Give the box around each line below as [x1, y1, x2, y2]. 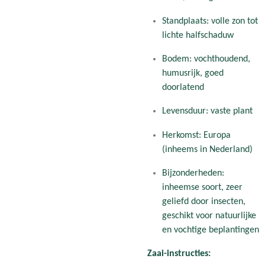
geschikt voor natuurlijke [161, 211, 256, 221]
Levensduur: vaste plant [161, 106, 253, 117]
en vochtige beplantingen [161, 225, 259, 235]
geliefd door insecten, [161, 196, 245, 206]
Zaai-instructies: [147, 249, 211, 259]
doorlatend [161, 82, 204, 92]
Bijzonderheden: [161, 168, 224, 178]
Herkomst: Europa [161, 130, 231, 140]
